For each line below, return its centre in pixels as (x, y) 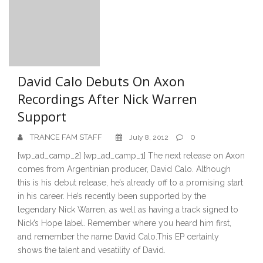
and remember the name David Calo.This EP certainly (118, 236)
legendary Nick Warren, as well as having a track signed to (128, 209)
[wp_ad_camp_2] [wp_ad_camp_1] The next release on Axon (131, 155)
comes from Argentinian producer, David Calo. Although (124, 169)
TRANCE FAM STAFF (66, 137)
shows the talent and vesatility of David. (92, 250)
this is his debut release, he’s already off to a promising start (130, 182)
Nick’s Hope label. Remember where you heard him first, (124, 223)
